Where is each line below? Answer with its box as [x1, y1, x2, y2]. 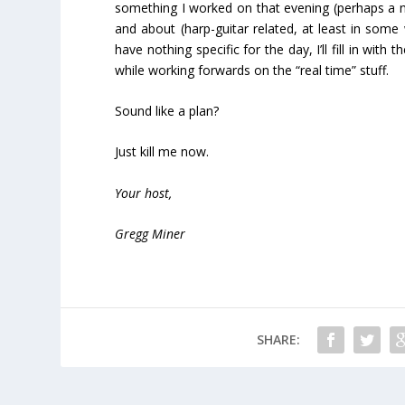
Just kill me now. [115, 143, 210, 161]
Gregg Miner [115, 225, 186, 243]
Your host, [115, 184, 173, 202]
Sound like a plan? [115, 101, 220, 119]
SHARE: [256, 331, 300, 349]
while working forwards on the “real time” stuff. [115, 61, 390, 79]
